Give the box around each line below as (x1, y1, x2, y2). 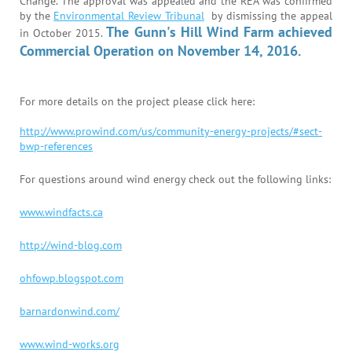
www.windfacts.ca (20, 203, 103, 219)
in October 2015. (20, 24, 103, 40)
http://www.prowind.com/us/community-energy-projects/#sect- (20, 123, 322, 138)
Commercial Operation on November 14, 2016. (20, 41, 304, 60)
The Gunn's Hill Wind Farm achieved (106, 22, 332, 41)
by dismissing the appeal (207, 7, 333, 23)
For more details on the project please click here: (20, 93, 255, 108)
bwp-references (20, 137, 93, 153)
